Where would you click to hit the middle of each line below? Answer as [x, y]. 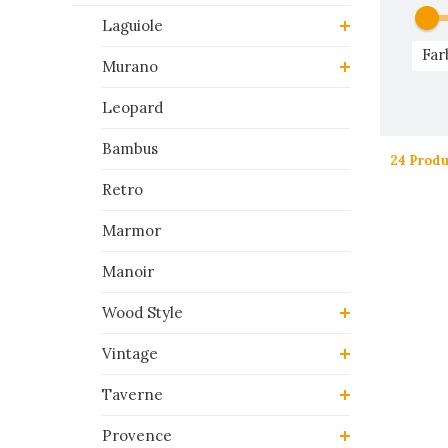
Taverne [132, 394]
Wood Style [142, 312]
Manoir [128, 271]
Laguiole [132, 25]
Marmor [131, 230]
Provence [137, 435]
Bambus [130, 148]
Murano [130, 66]
